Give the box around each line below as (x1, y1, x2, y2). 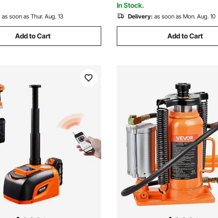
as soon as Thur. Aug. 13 (2, 13, 63, 20)
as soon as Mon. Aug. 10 (154, 13, 216, 20)
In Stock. (117, 1, 144, 9)
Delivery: (128, 13, 153, 20)
